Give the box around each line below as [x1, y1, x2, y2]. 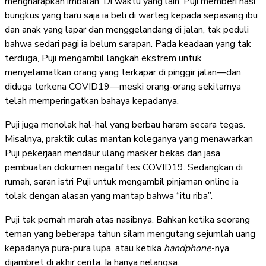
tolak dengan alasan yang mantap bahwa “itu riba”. [5, 189, 213, 202]
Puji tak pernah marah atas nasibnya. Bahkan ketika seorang [5, 213, 250, 226]
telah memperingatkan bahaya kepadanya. [5, 94, 181, 107]
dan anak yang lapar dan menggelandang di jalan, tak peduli [5, 23, 249, 36]
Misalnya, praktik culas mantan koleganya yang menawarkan [5, 132, 253, 145]
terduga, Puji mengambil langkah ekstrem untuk [5, 51, 202, 65]
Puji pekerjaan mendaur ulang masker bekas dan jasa [5, 146, 220, 160]
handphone [164, 241, 211, 255]
